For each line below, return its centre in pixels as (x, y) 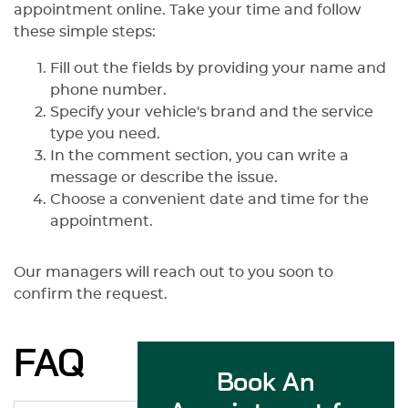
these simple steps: (87, 32)
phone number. (110, 91)
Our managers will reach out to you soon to (173, 273)
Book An (265, 384)
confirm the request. (92, 295)
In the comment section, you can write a (199, 156)
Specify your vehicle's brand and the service (212, 112)
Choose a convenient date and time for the (209, 200)
